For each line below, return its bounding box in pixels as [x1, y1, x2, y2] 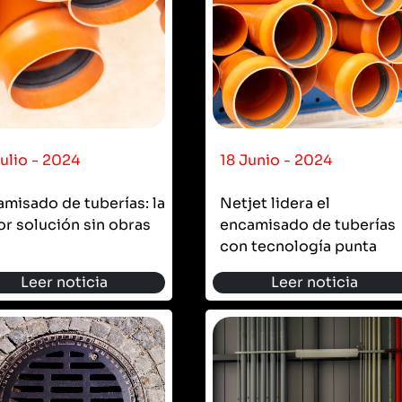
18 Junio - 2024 [220, 150, 332, 170]
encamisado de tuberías [220, 214, 396, 234]
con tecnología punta [220, 236, 377, 256]
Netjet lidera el [220, 193, 330, 213]
